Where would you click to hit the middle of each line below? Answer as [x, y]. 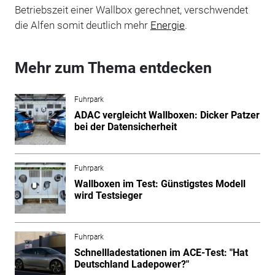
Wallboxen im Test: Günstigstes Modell [160, 184]
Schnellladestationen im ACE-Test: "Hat [161, 252]
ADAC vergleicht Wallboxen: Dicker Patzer [167, 115]
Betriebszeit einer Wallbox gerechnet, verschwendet [131, 10]
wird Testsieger [108, 195]
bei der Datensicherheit [125, 126]
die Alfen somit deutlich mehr [82, 25]
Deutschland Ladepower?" [131, 264]
